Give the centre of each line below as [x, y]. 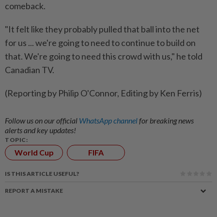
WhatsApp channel [109, 120]
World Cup [34, 152]
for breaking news [166, 120]
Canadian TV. [30, 70]
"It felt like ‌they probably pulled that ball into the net [102, 29]
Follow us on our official [42, 120]
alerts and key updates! [40, 130]
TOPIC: [16, 139]
